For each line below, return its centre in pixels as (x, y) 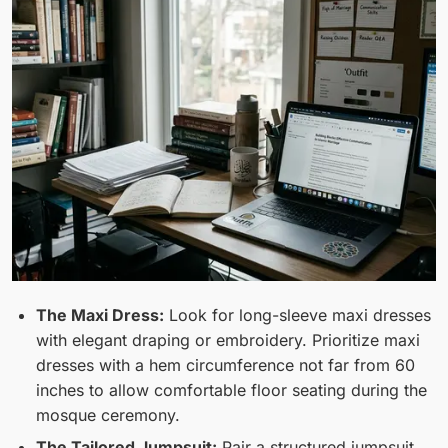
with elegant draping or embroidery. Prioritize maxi (228, 340)
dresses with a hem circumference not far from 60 (225, 365)
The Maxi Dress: (100, 315)
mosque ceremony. (108, 415)
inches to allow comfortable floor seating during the (231, 390)
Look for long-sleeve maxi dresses (297, 315)
